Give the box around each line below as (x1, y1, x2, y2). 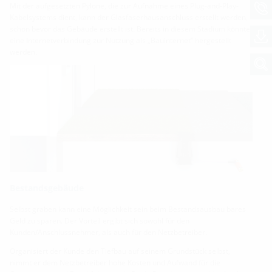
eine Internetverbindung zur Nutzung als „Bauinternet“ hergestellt (10, 35, 231, 46)
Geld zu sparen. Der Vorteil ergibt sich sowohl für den (10, 215, 189, 226)
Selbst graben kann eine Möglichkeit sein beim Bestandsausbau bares (10, 203, 246, 214)
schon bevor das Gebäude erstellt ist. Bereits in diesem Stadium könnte (10, 23, 250, 34)
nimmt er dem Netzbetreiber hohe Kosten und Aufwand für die (10, 257, 220, 268)
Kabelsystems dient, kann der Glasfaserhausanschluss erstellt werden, (10, 12, 248, 22)
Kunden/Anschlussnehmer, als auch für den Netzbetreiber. (10, 226, 207, 237)
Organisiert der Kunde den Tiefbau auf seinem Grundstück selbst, (10, 245, 230, 256)
